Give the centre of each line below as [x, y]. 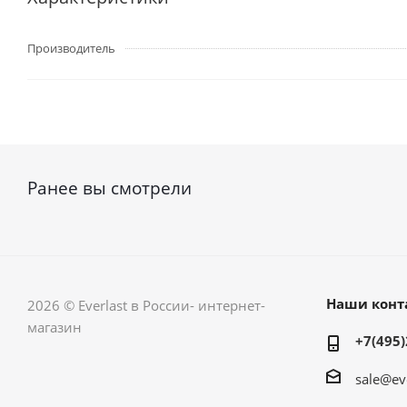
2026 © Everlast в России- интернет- [146, 305]
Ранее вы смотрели [109, 188]
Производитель [71, 48]
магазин [55, 327]
